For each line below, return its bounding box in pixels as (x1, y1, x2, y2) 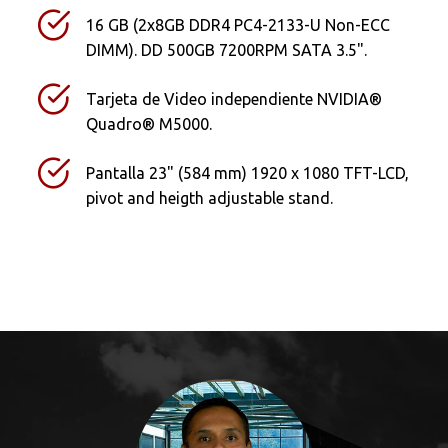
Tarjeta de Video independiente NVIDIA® (86, 89, 383, 108)
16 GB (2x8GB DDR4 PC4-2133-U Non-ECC (86, 15, 391, 34)
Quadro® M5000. (86, 114, 213, 133)
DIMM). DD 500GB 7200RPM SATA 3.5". (86, 40, 368, 59)
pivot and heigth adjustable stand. (86, 188, 334, 207)
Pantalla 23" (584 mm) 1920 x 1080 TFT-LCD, (86, 163, 410, 182)
